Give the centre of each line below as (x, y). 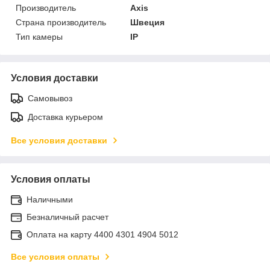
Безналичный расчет (67, 217)
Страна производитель (61, 22)
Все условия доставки (59, 140)
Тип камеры (39, 36)
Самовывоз (50, 98)
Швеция (148, 22)
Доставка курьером (65, 117)
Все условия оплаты (55, 256)
